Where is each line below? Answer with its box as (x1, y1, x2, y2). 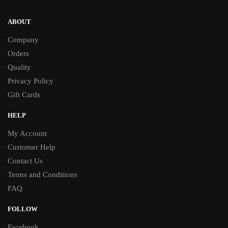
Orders (8, 49, 29, 58)
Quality (8, 63, 31, 72)
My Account (8, 129, 47, 138)
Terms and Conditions (8, 170, 77, 179)
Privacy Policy (8, 77, 53, 85)
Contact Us (8, 157, 43, 165)
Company (8, 36, 39, 44)
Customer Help (8, 143, 55, 152)
